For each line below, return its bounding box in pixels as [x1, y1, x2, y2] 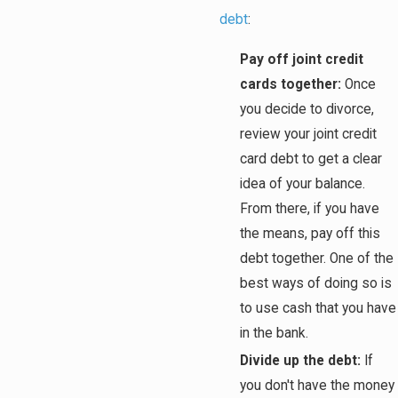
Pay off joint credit [240, 52, 364, 68]
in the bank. [240, 325, 309, 342]
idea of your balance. [240, 176, 366, 193]
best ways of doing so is [240, 275, 393, 292]
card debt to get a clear [240, 151, 383, 168]
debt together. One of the [240, 251, 394, 267]
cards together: [240, 76, 342, 93]
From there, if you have [240, 201, 380, 218]
